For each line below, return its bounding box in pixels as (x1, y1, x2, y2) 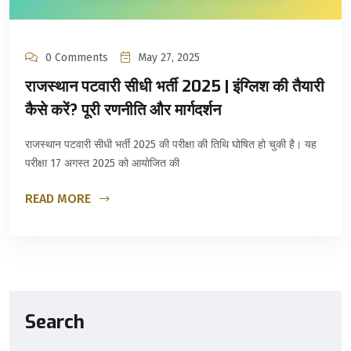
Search (25, 309, 85, 335)
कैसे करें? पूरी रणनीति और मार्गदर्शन (25, 99, 221, 121)
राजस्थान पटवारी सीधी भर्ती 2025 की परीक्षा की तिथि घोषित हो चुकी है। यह (25, 137, 317, 151)
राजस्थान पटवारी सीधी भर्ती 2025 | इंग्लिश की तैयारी (25, 75, 324, 97)
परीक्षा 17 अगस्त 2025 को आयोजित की (25, 156, 179, 170)
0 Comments (45, 50, 108, 64)
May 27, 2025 (138, 50, 200, 64)
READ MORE (25, 190, 94, 206)
